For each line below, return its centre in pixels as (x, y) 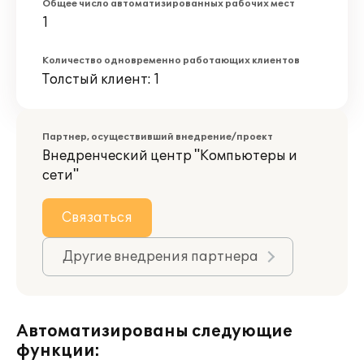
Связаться (97, 218)
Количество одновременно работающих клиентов (171, 61)
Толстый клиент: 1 (101, 80)
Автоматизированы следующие (154, 331)
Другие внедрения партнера (160, 257)
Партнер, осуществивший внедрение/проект (158, 137)
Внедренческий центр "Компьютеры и (170, 156)
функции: (58, 351)
